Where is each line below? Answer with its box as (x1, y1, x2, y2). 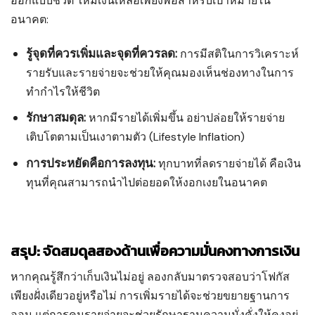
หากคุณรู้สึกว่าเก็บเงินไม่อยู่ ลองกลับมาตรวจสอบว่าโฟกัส (11, 269, 290, 284)
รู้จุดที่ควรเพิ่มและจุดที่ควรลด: (26, 46, 178, 62)
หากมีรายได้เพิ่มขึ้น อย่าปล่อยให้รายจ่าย (86, 110, 285, 126)
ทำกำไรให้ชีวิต (26, 84, 101, 100)
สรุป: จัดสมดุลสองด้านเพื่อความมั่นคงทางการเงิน (11, 240, 300, 262)
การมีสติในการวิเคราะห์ (177, 46, 300, 62)
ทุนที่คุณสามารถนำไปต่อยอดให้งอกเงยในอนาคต (26, 174, 268, 190)
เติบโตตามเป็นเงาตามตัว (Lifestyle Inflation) (26, 129, 245, 145)
